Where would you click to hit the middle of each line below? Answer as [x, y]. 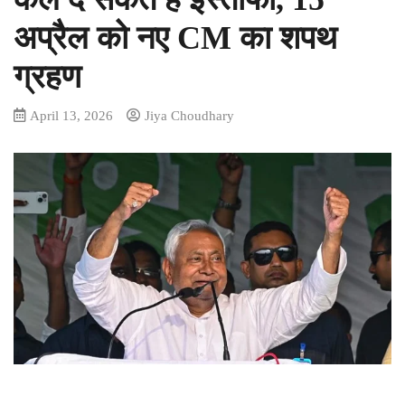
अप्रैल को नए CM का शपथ [175, 38]
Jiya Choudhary [189, 115]
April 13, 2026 [71, 115]
